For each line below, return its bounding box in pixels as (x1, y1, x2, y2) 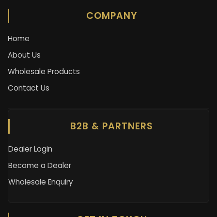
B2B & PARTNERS (70, 119, 153, 133)
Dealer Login (8, 143, 52, 154)
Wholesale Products (8, 66, 80, 77)
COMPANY (86, 9, 138, 22)
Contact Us (8, 82, 49, 93)
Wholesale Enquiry (8, 176, 73, 187)
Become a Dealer (8, 160, 71, 170)
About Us (8, 49, 41, 60)
